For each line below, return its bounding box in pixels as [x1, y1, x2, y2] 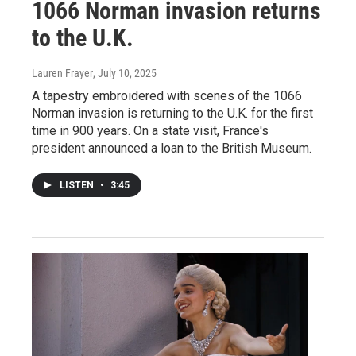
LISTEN [60, 179, 96, 191]
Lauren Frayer [32, 66, 93, 79]
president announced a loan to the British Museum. [32, 140, 311, 156]
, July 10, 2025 [93, 66, 157, 79]
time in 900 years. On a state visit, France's [32, 122, 269, 138]
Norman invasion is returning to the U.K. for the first [32, 105, 313, 121]
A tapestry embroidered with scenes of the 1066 [32, 87, 302, 103]
